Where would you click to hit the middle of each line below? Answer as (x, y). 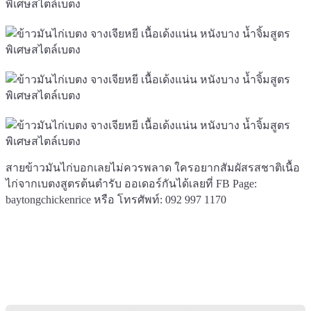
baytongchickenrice (50, 199)
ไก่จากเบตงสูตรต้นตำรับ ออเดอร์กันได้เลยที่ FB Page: (131, 183)
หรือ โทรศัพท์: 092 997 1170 (160, 199)
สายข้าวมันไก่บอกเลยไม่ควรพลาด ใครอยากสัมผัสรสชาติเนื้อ (153, 167)
